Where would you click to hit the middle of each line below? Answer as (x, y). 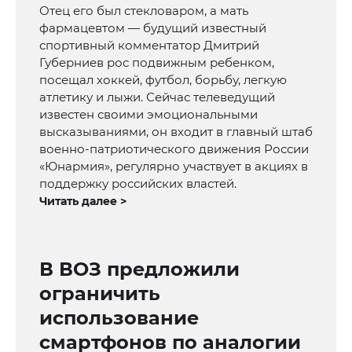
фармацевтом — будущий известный (153, 28)
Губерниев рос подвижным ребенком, (157, 63)
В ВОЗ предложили (139, 269)
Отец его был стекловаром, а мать (144, 11)
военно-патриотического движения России (174, 149)
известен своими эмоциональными (148, 115)
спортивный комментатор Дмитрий (149, 46)
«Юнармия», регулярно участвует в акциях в (174, 167)
